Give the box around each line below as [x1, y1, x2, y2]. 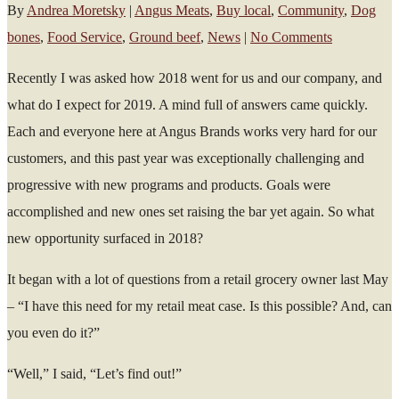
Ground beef [129, 28, 200, 45]
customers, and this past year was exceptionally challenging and [7, 150, 364, 166]
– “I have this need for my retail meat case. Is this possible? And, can [7, 297, 392, 313]
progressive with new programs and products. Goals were [7, 176, 330, 192]
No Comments [250, 28, 332, 45]
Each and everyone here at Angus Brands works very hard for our [7, 123, 377, 139]
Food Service [47, 28, 122, 45]
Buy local [216, 2, 271, 18]
